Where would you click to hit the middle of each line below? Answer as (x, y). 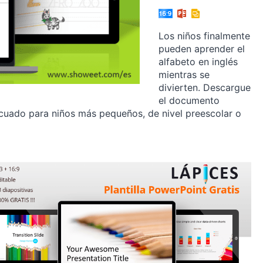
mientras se (184, 75)
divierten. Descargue (205, 88)
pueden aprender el (202, 49)
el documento (189, 101)
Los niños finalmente (204, 36)
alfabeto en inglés (198, 62)
